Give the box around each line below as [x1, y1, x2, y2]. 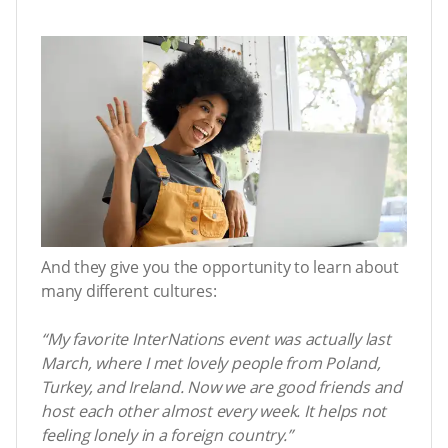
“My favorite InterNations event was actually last [41, 328, 391, 351]
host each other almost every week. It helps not [41, 400, 387, 423]
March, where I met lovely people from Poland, [41, 352, 381, 375]
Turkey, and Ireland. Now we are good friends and [41, 376, 402, 399]
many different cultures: [41, 280, 217, 303]
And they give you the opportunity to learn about [41, 256, 399, 279]
